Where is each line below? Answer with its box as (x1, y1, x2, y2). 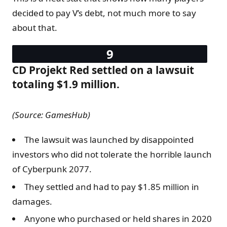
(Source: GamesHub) (12, 109, 90, 121)
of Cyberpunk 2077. (12, 163, 92, 175)
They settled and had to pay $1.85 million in (24, 180, 199, 193)
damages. (12, 195, 52, 207)
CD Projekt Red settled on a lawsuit (12, 63, 194, 78)
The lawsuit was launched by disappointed (24, 134, 194, 146)
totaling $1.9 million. (12, 77, 120, 92)
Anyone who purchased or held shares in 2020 (24, 213, 212, 225)
